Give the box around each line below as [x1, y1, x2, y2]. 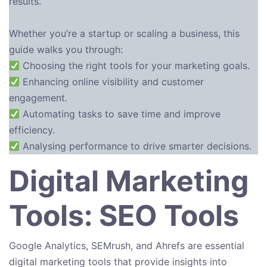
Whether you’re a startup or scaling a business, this [9, 27, 240, 40]
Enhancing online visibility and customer [20, 76, 204, 88]
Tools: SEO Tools [9, 198, 239, 234]
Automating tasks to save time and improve [20, 108, 221, 120]
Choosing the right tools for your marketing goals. [20, 60, 250, 72]
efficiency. [9, 124, 55, 136]
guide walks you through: [9, 44, 123, 56]
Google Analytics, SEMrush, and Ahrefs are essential [9, 240, 244, 252]
